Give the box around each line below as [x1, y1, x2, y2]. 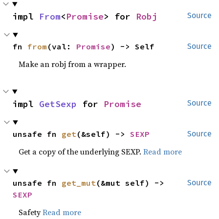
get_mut [62, 178, 96, 188]
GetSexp [39, 98, 77, 109]
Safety [19, 207, 43, 218]
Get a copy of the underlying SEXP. [19, 146, 144, 157]
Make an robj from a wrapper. [19, 59, 127, 69]
